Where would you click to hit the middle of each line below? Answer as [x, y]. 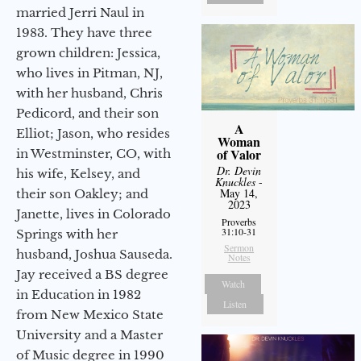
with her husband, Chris [89, 93]
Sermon [239, 247]
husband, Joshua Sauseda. [94, 254]
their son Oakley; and [82, 193]
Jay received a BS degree [92, 274]
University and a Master [89, 334]
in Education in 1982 [79, 294]
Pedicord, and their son [87, 113]
